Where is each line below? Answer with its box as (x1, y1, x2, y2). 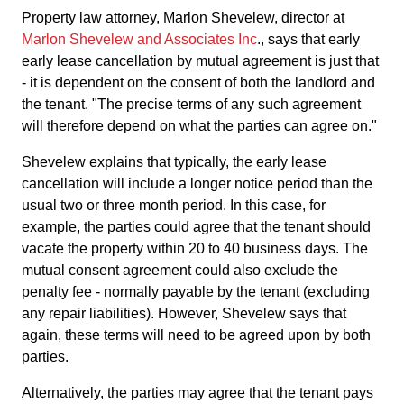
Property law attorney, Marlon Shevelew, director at (22, 10, 344, 25)
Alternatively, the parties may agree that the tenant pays (22, 385, 373, 400)
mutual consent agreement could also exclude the (22, 262, 338, 278)
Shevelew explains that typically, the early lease (22, 154, 326, 170)
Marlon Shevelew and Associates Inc (22, 32, 257, 47)
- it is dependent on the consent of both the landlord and (22, 75, 375, 90)
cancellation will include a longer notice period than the (22, 176, 372, 191)
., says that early (257, 32, 360, 47)
